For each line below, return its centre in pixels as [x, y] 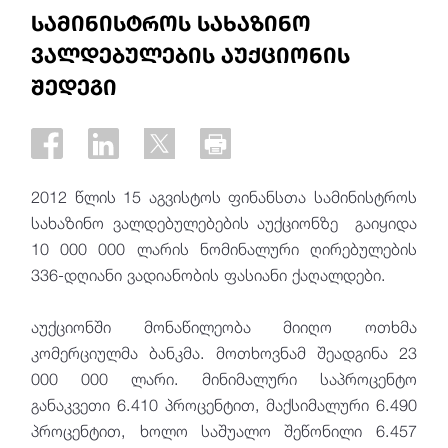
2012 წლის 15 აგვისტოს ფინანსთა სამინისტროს [224, 197]
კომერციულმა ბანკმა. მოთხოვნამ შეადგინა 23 [224, 353]
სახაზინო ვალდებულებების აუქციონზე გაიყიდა [224, 223]
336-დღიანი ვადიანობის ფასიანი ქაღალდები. [209, 275]
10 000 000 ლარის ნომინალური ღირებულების [224, 249]
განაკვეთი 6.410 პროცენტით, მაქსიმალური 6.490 [224, 405]
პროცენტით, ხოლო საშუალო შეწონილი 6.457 [224, 431]
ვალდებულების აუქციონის [191, 54]
